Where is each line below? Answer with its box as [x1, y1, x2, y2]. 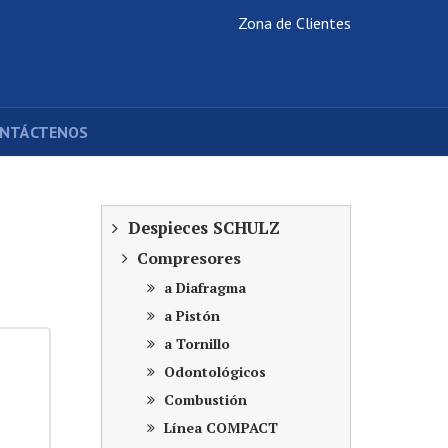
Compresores [133, 247, 241, 269]
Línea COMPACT [160, 418, 278, 437]
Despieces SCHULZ [123, 217, 280, 239]
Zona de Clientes [238, 13, 351, 33]
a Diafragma [160, 278, 246, 297]
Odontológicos [160, 362, 266, 381]
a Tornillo [160, 334, 230, 353]
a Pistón [160, 306, 220, 325]
